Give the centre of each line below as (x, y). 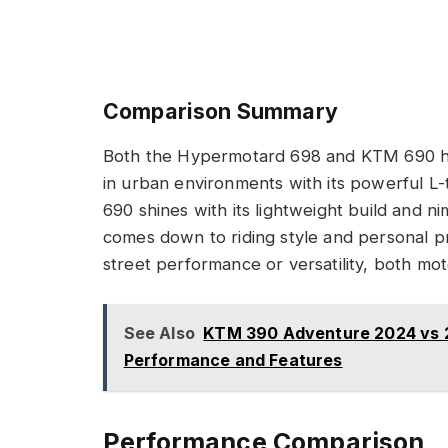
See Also (159, 333)
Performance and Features (233, 360)
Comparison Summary (220, 111)
